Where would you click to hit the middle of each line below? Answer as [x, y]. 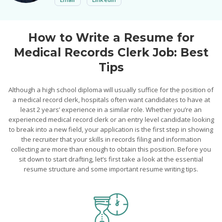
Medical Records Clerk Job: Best [111, 53]
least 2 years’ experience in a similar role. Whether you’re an [111, 110]
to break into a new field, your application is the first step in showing [111, 129]
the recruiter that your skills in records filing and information [111, 139]
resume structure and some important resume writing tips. [111, 169]
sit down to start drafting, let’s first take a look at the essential [111, 159]
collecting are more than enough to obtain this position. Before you [111, 149]
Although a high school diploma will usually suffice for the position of [111, 90]
